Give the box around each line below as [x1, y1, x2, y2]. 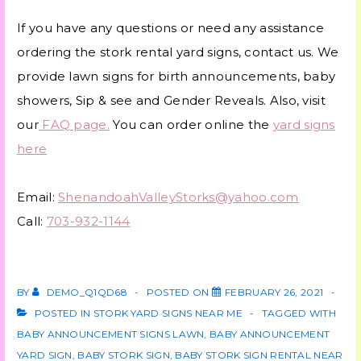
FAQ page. [38, 117, 110, 133]
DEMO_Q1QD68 [46, 286, 127, 299]
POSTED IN [31, 307, 93, 320]
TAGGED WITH [261, 307, 337, 320]
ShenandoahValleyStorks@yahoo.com [58, 189, 299, 205]
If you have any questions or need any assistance [17, 20, 325, 36]
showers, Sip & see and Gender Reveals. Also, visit [17, 93, 326, 109]
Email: [17, 189, 59, 205]
